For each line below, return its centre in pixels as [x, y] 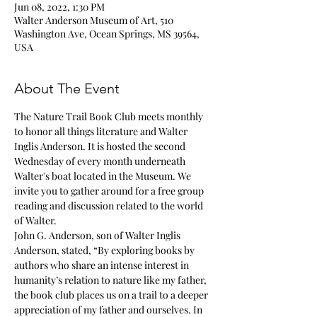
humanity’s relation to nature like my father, [111, 280]
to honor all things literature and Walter [102, 131]
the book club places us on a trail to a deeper [112, 295]
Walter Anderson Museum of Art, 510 [94, 20]
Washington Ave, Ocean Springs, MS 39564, [107, 34]
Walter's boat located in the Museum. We [104, 176]
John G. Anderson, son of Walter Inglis [98, 235]
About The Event [67, 88]
